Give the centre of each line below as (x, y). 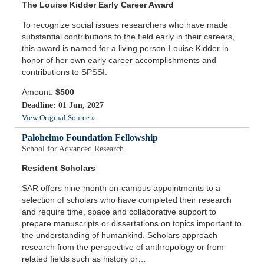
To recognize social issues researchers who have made (125, 25)
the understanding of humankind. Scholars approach (120, 235)
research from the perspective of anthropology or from (123, 247)
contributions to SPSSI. (65, 72)
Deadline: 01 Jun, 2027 (63, 105)
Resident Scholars (59, 168)
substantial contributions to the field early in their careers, (128, 37)
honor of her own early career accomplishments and (119, 60)
